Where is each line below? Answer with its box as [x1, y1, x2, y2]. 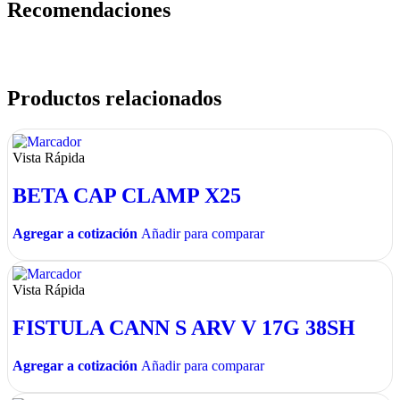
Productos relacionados [7, 87, 221, 110]
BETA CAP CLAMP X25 [12, 183, 241, 207]
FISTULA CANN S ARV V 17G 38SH [12, 315, 355, 339]
